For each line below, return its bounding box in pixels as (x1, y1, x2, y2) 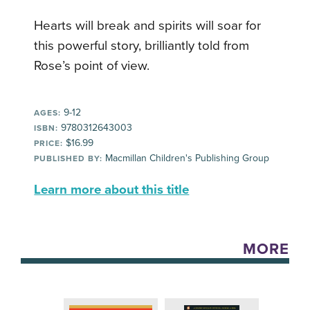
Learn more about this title (34, 181, 190, 197)
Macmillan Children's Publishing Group (102, 152, 270, 164)
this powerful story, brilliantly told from (34, 37, 250, 53)
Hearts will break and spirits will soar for (34, 17, 262, 33)
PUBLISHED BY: (34, 153, 103, 163)
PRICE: (34, 138, 64, 148)
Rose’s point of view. (34, 57, 150, 73)
